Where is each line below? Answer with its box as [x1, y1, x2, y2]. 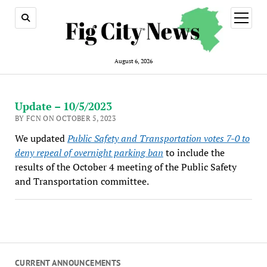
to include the [163, 145, 225, 159]
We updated [14, 131, 67, 145]
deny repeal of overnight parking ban [14, 145, 163, 159]
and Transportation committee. [14, 174, 149, 188]
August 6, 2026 [114, 57, 153, 65]
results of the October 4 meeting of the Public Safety [14, 160, 237, 173]
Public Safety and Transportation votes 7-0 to [67, 131, 250, 145]
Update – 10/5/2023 [14, 98, 112, 113]
